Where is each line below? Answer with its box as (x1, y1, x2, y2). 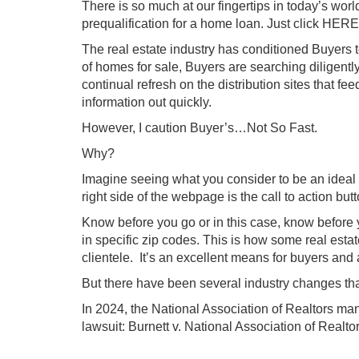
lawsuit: (82, 320, 128, 333)
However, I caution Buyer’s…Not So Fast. (82, 121, 324, 135)
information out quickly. (82, 95, 212, 109)
